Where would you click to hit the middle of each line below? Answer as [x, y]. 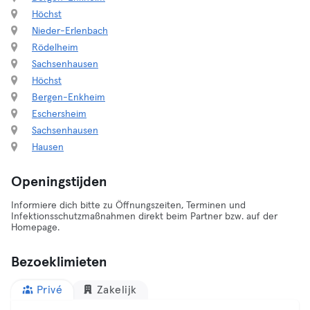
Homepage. [35, 228]
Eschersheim [59, 114]
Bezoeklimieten [59, 262]
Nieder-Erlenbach [70, 31]
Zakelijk [117, 290]
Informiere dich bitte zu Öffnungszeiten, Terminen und [128, 206]
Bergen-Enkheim [69, 98]
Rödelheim [55, 48]
